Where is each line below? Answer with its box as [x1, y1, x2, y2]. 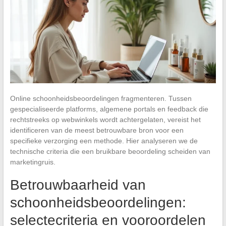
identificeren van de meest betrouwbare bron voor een [10, 126, 184, 134]
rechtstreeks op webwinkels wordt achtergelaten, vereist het [10, 115, 201, 124]
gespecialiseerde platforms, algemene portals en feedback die [10, 104, 208, 113]
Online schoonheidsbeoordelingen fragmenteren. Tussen [10, 94, 192, 102]
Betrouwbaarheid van [10, 177, 146, 193]
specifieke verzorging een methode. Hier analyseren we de [10, 136, 198, 145]
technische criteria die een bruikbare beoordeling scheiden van [10, 147, 210, 155]
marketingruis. [10, 157, 55, 166]
